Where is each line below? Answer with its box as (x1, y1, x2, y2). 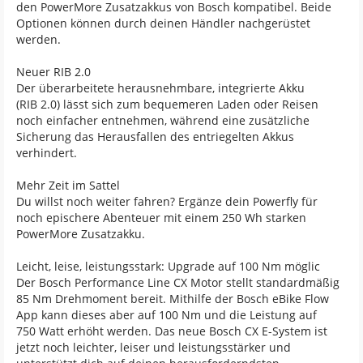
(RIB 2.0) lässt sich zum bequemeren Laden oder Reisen (16, 96, 318, 112)
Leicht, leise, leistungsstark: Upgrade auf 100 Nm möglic (16, 258, 320, 274)
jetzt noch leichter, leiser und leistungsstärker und (16, 340, 291, 355)
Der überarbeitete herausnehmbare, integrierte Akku (16, 80, 305, 96)
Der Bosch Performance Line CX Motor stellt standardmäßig (16, 275, 340, 290)
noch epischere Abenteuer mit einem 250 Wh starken (16, 210, 306, 225)
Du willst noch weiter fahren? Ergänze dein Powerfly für (16, 194, 318, 209)
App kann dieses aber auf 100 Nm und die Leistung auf (16, 307, 317, 322)
